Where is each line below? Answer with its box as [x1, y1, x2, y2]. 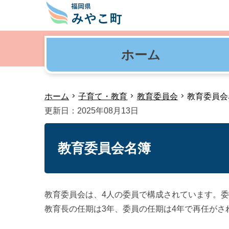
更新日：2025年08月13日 [44, 106, 139, 115]
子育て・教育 [78, 92, 128, 101]
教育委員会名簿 [58, 141, 151, 156]
